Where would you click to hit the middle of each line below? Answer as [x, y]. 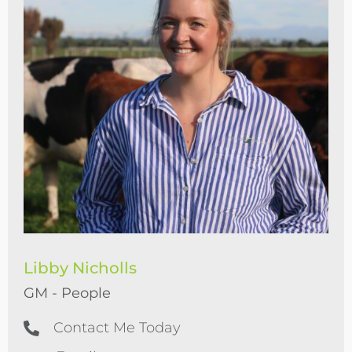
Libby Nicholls [80, 268]
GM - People [67, 293]
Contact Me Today [117, 328]
